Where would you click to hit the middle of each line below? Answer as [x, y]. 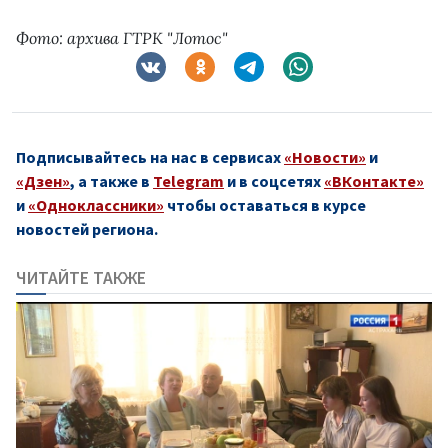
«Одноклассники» [96, 204]
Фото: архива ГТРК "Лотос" [122, 37]
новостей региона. [87, 228]
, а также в [111, 180]
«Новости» [325, 156]
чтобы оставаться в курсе [265, 204]
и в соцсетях [274, 180]
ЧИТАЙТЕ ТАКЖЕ [81, 277]
